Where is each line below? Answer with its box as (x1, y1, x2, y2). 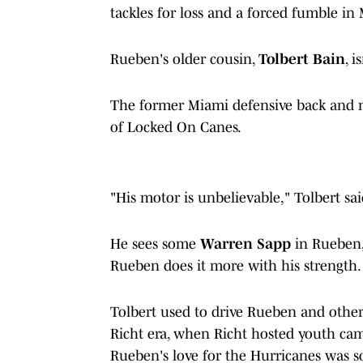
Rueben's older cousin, (110, 50, 258, 67)
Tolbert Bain (258, 50, 345, 67)
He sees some (110, 235, 200, 252)
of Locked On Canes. (110, 118, 241, 135)
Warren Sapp (200, 235, 291, 252)
